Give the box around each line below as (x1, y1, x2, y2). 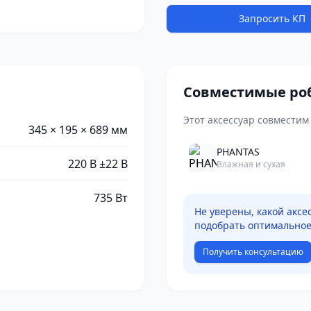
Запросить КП (238, 12, 305, 25)
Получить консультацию (203, 246, 303, 258)
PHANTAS (217, 145, 260, 158)
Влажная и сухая (217, 158, 285, 170)
